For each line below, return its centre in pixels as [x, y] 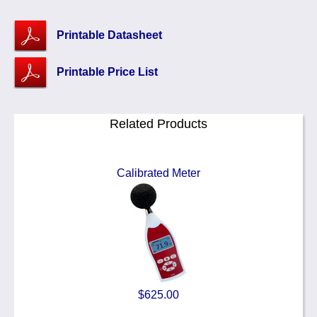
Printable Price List [107, 71]
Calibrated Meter [158, 173]
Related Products [158, 123]
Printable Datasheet [109, 35]
